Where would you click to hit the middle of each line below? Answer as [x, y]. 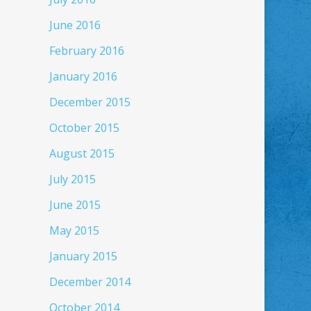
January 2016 [83, 76]
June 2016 [75, 25]
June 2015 [75, 205]
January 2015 [83, 256]
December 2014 [90, 282]
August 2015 [82, 153]
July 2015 [72, 179]
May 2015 [74, 230]
